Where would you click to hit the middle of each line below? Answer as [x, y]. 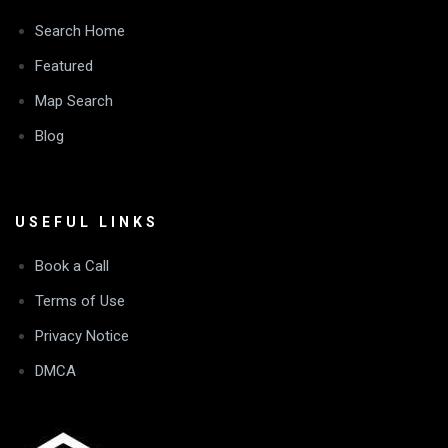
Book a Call [72, 265]
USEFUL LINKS [87, 221]
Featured [64, 66]
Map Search [74, 101]
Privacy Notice [82, 335]
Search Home [80, 31]
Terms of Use [80, 300]
